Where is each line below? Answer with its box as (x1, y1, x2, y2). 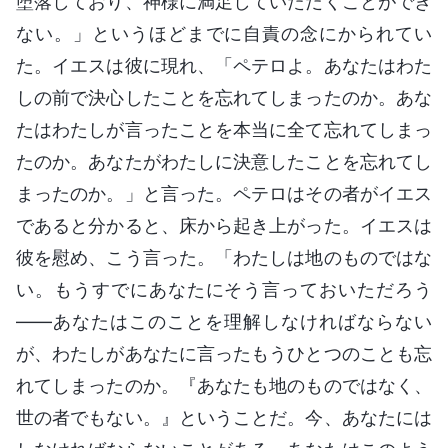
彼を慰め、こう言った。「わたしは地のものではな (16, 246, 432, 268)
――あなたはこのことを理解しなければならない (16, 310, 432, 332)
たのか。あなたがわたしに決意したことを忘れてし (16, 150, 432, 172)
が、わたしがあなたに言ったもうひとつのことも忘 (16, 342, 432, 364)
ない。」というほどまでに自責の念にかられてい (16, 22, 432, 44)
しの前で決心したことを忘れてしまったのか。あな (16, 86, 432, 108)
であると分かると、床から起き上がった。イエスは (16, 214, 432, 236)
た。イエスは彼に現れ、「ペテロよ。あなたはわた (16, 54, 432, 76)
